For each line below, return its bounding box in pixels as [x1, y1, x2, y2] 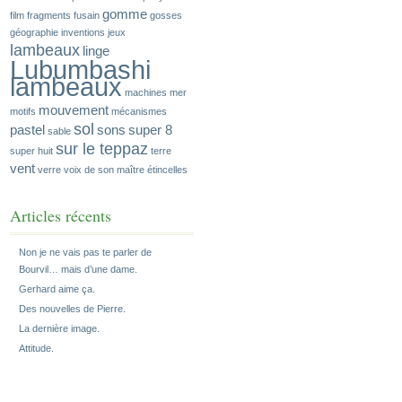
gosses [150, 10, 182, 22]
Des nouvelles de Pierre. [19, 303, 126, 315]
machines [125, 87, 167, 99]
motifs [10, 106, 36, 118]
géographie [10, 27, 58, 39]
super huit [10, 145, 53, 157]
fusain [74, 10, 100, 22]
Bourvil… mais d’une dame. [19, 264, 137, 275]
